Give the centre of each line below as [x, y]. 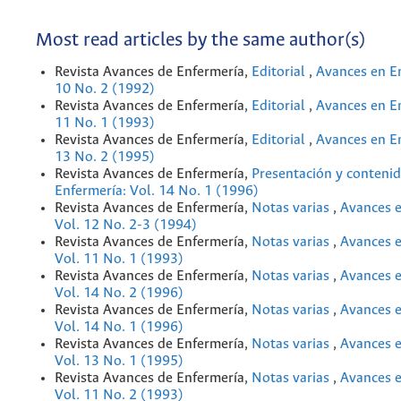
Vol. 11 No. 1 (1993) [119, 259]
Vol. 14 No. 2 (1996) [119, 293]
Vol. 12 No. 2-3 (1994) [126, 225]
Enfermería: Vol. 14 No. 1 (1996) [157, 191]
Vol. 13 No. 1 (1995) [119, 361]
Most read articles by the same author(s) [200, 41]
